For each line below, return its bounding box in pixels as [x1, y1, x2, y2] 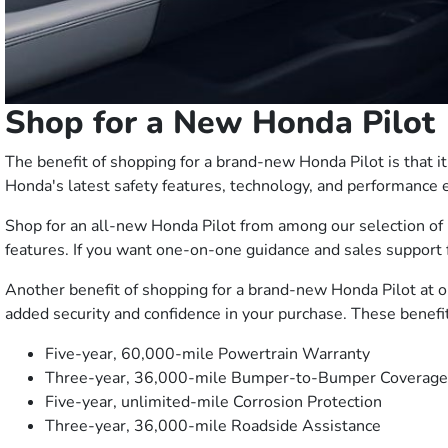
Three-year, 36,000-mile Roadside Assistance [45, 415, 381, 438]
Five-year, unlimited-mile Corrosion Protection [45, 391, 382, 414]
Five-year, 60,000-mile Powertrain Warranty [45, 343, 370, 366]
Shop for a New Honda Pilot [5, 101, 444, 145]
